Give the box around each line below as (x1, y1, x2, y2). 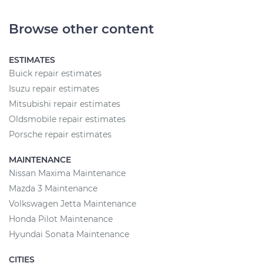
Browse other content (9, 21, 154, 37)
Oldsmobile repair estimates (9, 114, 126, 124)
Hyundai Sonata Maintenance (9, 229, 129, 240)
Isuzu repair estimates (9, 83, 99, 94)
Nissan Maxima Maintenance (9, 168, 126, 178)
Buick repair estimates (9, 68, 102, 79)
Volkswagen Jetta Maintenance (9, 198, 136, 209)
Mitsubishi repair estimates (9, 99, 120, 109)
